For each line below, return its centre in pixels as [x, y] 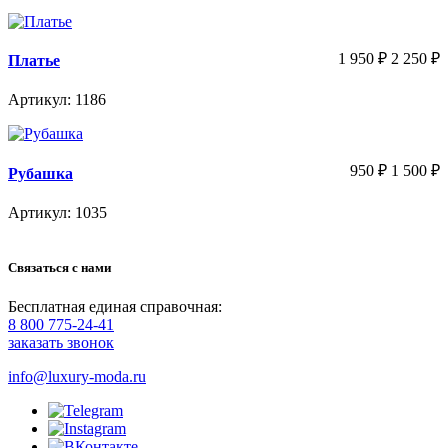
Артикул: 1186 [57, 100]
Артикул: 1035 [57, 212]
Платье [34, 60]
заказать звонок [61, 343]
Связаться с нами [59, 267]
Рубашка [40, 173]
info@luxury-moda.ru [77, 377]
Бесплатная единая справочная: [115, 307]
